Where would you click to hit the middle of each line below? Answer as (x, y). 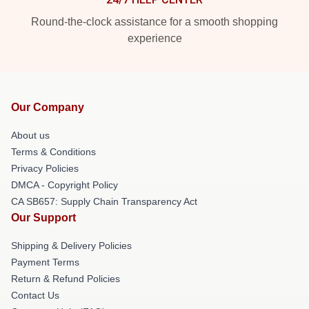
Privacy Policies (45, 168)
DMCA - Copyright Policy (64, 185)
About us (30, 135)
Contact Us (35, 295)
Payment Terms (45, 262)
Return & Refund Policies (66, 278)
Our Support (43, 217)
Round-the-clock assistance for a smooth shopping (154, 21)
